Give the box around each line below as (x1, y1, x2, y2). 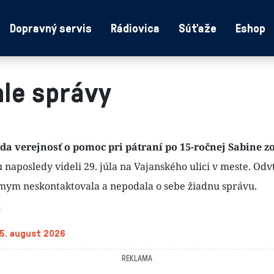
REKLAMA (122, 252, 152, 264)
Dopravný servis (10, 20, 92, 36)
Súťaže (179, 20, 217, 36)
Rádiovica (111, 20, 160, 36)
